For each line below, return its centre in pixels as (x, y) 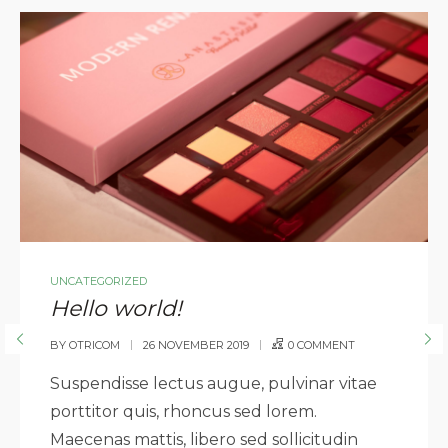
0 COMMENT (321, 344)
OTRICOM (94, 344)
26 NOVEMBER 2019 (196, 344)
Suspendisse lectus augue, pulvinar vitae (213, 383)
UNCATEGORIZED (98, 280)
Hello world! (116, 308)
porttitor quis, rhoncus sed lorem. (183, 411)
